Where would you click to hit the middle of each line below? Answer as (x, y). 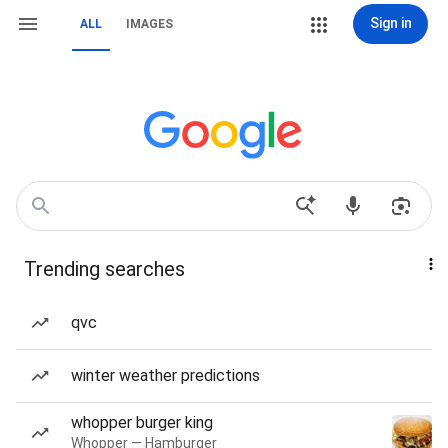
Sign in (390, 23)
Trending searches (104, 269)
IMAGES (149, 24)
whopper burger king (142, 422)
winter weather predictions (165, 375)
